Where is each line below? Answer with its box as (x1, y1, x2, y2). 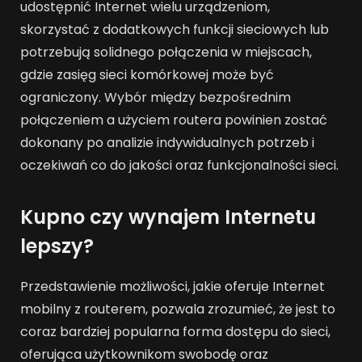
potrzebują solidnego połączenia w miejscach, (20, 42, 312, 61)
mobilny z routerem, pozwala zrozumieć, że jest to (20, 299, 335, 318)
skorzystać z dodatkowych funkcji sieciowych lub (20, 19, 329, 39)
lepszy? (20, 232, 94, 259)
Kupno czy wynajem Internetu (20, 203, 316, 230)
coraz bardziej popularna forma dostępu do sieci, (20, 322, 330, 341)
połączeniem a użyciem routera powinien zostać (20, 110, 327, 129)
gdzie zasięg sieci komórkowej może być (20, 65, 274, 84)
